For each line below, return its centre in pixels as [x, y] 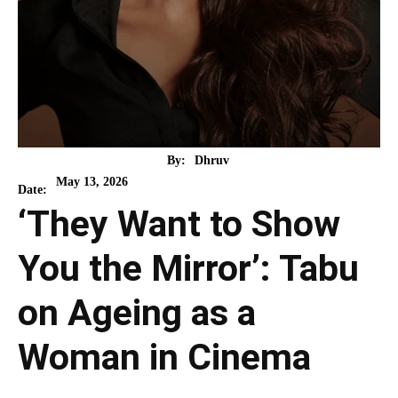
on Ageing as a [137, 313]
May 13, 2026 [92, 181]
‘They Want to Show [179, 224]
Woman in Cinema [164, 358]
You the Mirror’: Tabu [188, 269]
